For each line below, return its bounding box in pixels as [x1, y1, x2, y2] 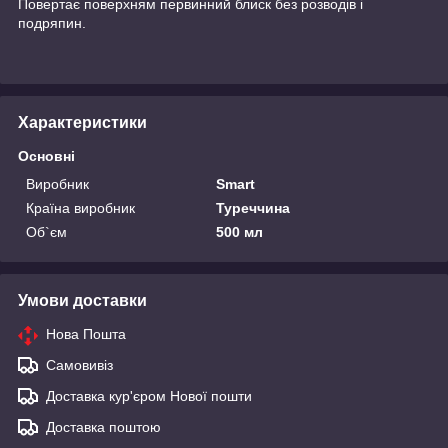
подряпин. [18, 14, 86, 31]
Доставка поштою [46, 418, 161, 435]
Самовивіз [46, 356, 113, 373]
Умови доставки [18, 291, 147, 309]
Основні [18, 147, 75, 164]
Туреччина [216, 199, 291, 216]
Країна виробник [26, 199, 135, 216]
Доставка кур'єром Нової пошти [46, 387, 252, 404]
